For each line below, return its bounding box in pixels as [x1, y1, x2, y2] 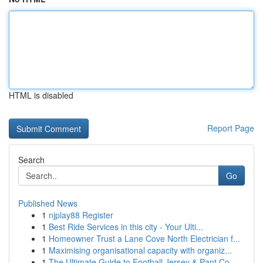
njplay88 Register [49, 209, 113, 221]
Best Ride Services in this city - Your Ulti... [49, 221, 203, 232]
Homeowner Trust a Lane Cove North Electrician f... [49, 232, 240, 244]
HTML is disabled [9, 89, 73, 101]
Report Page [207, 122, 254, 134]
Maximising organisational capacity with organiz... [49, 244, 232, 256]
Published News [18, 197, 77, 209]
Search [18, 154, 45, 166]
